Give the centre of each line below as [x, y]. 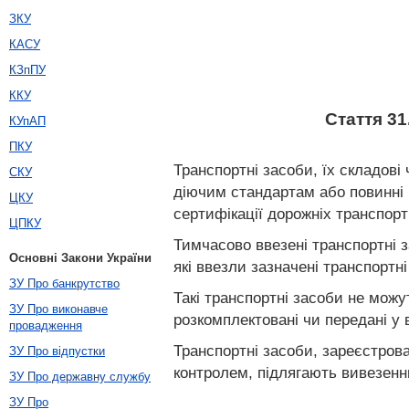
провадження [46, 325]
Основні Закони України [80, 258]
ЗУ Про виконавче [58, 309]
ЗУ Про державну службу [80, 377]
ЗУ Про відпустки [57, 351]
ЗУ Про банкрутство [64, 283]
